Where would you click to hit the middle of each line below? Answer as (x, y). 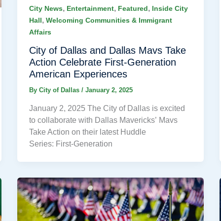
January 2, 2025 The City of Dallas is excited (107, 108)
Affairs (40, 32)
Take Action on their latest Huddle (87, 132)
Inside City (170, 9)
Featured (133, 9)
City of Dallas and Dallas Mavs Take (107, 51)
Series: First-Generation (71, 144)
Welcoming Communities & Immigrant (109, 20)
